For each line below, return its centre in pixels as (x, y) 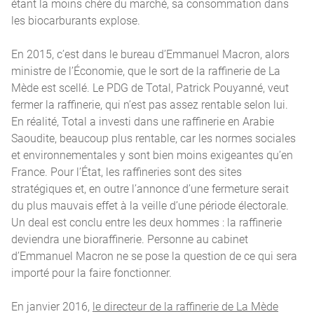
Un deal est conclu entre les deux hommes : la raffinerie (146, 222)
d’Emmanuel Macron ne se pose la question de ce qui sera (154, 255)
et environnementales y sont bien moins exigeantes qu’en (152, 155)
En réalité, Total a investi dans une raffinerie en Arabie (143, 121)
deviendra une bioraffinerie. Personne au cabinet (130, 239)
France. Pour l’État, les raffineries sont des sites (127, 171)
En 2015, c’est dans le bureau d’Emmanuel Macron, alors (150, 54)
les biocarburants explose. (76, 20)
